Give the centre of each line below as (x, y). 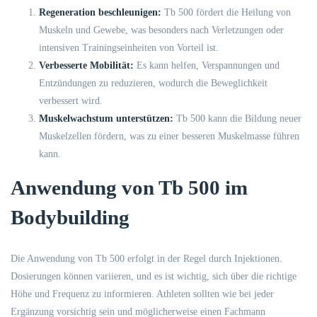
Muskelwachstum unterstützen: (106, 119)
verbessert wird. (71, 101)
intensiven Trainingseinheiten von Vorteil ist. (129, 48)
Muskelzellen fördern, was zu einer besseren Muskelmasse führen (169, 136)
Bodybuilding (70, 217)
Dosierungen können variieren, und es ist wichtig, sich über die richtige (154, 276)
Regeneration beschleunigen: (100, 12)
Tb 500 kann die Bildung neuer (237, 119)
